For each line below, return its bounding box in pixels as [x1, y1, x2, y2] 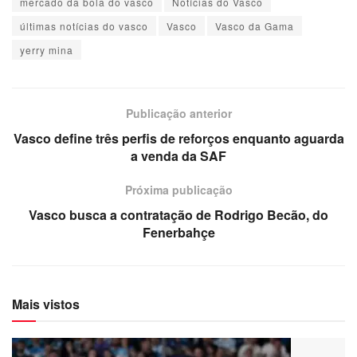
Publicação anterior [125, 105, 232, 122]
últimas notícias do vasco [20, 19, 148, 33]
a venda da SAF [131, 147, 226, 166]
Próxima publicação [124, 182, 233, 198]
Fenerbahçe [142, 223, 215, 242]
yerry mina [20, 43, 73, 57]
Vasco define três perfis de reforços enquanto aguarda [13, 129, 344, 148]
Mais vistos [12, 295, 80, 314]
